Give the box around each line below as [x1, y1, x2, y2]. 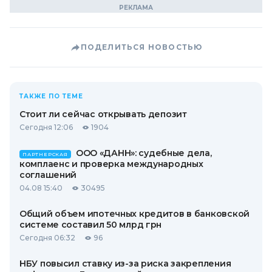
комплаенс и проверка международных [19, 158, 203, 169]
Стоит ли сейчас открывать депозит [19, 109, 187, 120]
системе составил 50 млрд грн [19, 219, 162, 230]
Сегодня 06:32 [19, 233, 75, 242]
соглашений [19, 169, 77, 180]
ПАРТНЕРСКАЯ [22, 151, 68, 157]
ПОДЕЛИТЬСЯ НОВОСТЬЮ [80, 42, 203, 52]
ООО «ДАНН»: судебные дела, [75, 148, 212, 158]
